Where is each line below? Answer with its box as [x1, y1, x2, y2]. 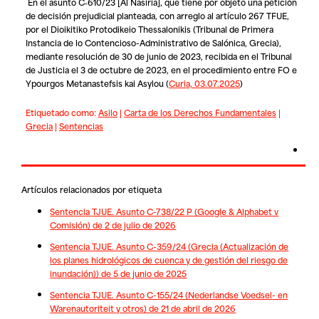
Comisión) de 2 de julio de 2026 [50, 217, 177, 231]
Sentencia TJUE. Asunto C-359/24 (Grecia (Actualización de [50, 239, 289, 253]
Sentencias [58, 119, 103, 133]
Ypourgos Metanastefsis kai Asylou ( [25, 75, 169, 90]
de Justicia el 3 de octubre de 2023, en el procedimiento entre [25, 62, 278, 76]
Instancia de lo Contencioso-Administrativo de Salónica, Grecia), [25, 35, 281, 49]
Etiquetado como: [25, 105, 98, 120]
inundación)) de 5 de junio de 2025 [50, 266, 187, 280]
